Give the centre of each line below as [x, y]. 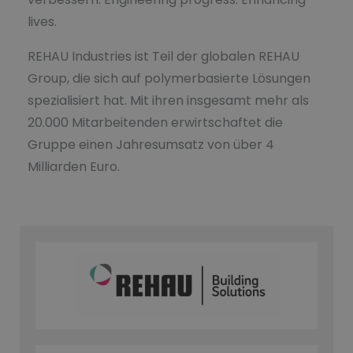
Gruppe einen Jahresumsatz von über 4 [151, 145]
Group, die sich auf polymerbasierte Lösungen [169, 79]
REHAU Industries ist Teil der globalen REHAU [163, 57]
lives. [42, 22]
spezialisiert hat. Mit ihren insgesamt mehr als [168, 101]
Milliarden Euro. [74, 167]
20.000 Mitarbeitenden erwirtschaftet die [155, 123]
